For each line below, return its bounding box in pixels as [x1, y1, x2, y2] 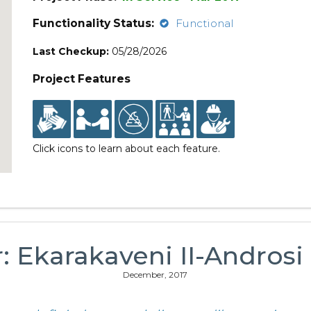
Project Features [33, 72, 131, 85]
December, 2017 [123, 269, 188, 280]
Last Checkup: [33, 45, 110, 58]
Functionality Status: [33, 17, 155, 30]
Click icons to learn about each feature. [33, 142, 221, 155]
